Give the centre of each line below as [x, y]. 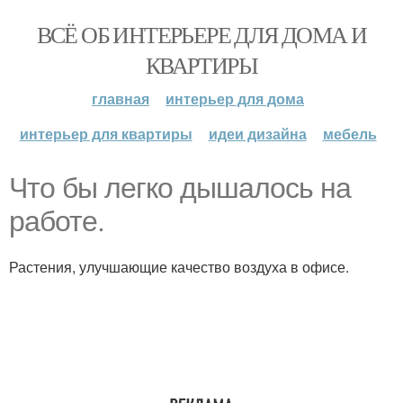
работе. [57, 221]
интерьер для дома [235, 99]
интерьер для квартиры [106, 134]
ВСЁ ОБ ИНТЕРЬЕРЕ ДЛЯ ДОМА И [201, 34]
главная [121, 99]
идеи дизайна [257, 134]
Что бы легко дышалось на [180, 188]
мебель [349, 134]
